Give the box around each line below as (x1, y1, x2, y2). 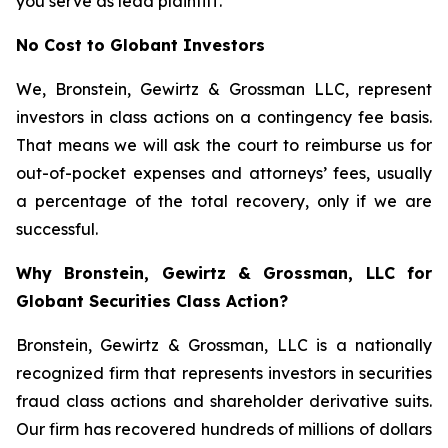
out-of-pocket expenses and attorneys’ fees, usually (16, 163, 432, 183)
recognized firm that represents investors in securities (16, 363, 432, 383)
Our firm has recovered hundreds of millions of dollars (16, 419, 432, 439)
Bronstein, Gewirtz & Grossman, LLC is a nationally (16, 335, 432, 355)
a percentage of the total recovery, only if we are (16, 191, 432, 211)
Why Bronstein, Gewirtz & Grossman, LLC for (16, 263, 432, 283)
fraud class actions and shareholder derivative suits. (16, 391, 432, 411)
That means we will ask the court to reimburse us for (16, 135, 432, 155)
